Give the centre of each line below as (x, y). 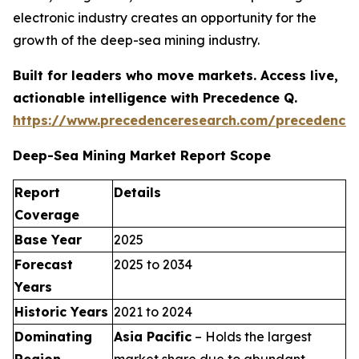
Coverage (47, 214)
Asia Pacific (153, 336)
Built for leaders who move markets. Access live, (175, 75)
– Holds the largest (252, 336)
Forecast (44, 264)
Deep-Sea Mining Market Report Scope (142, 155)
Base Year (48, 239)
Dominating (53, 336)
